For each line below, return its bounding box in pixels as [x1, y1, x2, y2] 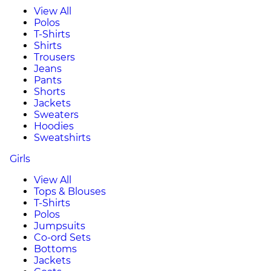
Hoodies [34, 120, 74, 132]
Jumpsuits [34, 220, 85, 232]
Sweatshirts [34, 132, 91, 143]
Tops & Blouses [34, 186, 106, 197]
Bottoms [34, 243, 77, 255]
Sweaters [34, 109, 79, 120]
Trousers [34, 51, 75, 63]
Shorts [34, 86, 65, 97]
